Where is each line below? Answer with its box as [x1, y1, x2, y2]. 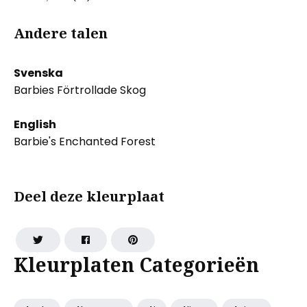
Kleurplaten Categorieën [14, 251, 259, 278]
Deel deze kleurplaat [14, 186, 164, 206]
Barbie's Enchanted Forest [14, 133, 156, 149]
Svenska [14, 64, 63, 81]
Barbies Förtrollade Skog [14, 82, 146, 98]
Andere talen [14, 23, 108, 42]
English [14, 116, 56, 132]
